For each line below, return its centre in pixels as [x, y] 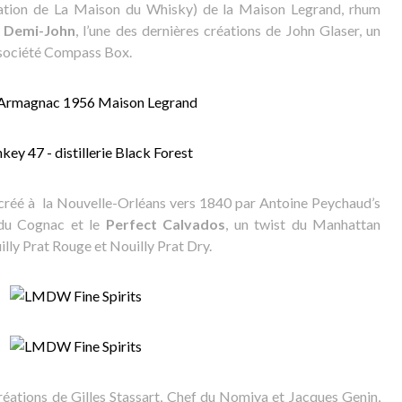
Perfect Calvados [166, 224]
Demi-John [40, 30]
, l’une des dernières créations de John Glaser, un [228, 30]
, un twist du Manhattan [303, 224]
